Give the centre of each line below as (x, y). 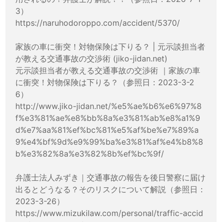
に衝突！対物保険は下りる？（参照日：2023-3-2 (105, 82)
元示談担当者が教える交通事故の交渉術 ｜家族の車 (108, 70)
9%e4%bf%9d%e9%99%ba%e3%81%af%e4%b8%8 (110, 141)
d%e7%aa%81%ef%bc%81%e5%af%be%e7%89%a (107, 130)
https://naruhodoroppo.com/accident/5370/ (98, 23)
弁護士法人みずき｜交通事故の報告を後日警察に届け (111, 177)
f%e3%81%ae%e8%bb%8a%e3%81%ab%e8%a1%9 (108, 118)
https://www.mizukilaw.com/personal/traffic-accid (110, 213)
